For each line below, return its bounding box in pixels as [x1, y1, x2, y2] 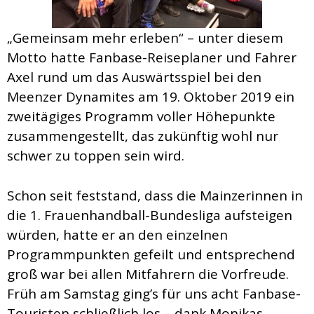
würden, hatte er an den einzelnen [7, 225, 228, 244]
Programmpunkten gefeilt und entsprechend [7, 245, 295, 264]
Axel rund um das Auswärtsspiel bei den [7, 68, 261, 87]
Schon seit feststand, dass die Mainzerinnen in [7, 186, 303, 205]
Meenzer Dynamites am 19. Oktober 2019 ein [7, 88, 294, 107]
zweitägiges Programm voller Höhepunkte [7, 107, 275, 126]
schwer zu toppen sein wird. [7, 146, 184, 165]
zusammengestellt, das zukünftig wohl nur [7, 127, 278, 146]
